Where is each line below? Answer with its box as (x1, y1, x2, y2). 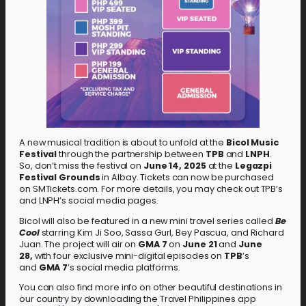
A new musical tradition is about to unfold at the (19, 136, 226, 148)
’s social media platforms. (68, 261, 180, 273)
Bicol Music (226, 136, 279, 148)
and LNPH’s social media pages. (19, 194, 161, 206)
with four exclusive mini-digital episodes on (34, 249, 225, 262)
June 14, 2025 (143, 159, 206, 171)
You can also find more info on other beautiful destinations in (19, 281, 282, 294)
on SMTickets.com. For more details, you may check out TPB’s (19, 182, 283, 195)
